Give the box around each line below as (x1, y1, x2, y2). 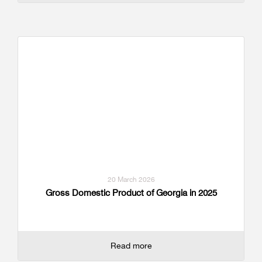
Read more (110, 240, 152, 251)
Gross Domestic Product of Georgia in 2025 (45, 187, 217, 199)
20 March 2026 (107, 175, 155, 184)
